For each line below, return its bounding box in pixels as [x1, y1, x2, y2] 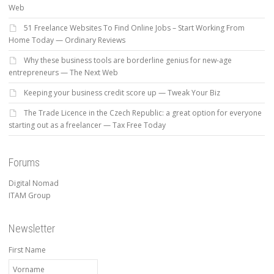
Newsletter [9, 222, 55, 235]
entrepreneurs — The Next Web [9, 67, 118, 78]
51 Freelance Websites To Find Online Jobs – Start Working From [24, 23, 245, 34]
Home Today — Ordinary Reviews [9, 35, 125, 46]
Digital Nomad [9, 178, 59, 189]
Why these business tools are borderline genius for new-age [24, 55, 232, 66]
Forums [9, 156, 40, 169]
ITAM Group [9, 190, 51, 201]
